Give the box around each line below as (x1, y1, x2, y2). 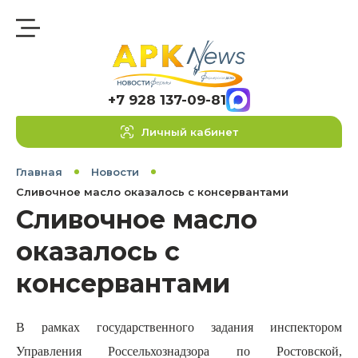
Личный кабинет (141, 125, 238, 138)
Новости (91, 165, 139, 178)
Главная (16, 165, 62, 178)
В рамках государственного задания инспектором (16, 320, 342, 334)
